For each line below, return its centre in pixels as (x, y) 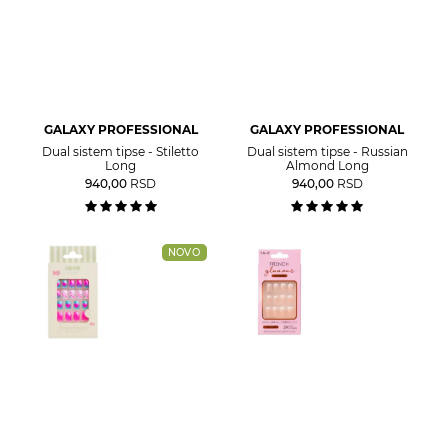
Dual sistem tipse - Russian (327, 151)
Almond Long (327, 165)
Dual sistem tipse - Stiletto (121, 151)
